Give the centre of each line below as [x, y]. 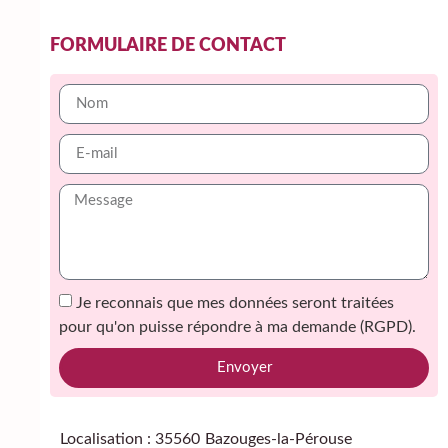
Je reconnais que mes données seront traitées [235, 302]
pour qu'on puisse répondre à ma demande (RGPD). [237, 326]
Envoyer [244, 368]
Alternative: [100, 400]
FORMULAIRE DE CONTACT [168, 45]
